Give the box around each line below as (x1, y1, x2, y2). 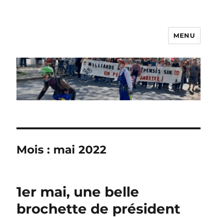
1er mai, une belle (16, 184, 139, 201)
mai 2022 (53, 143, 107, 157)
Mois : (16, 143, 54, 157)
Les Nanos (16, 35, 77, 49)
